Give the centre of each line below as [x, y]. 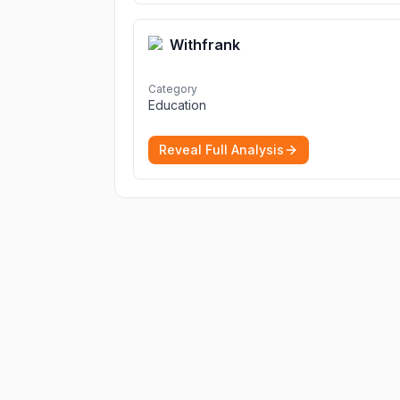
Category [173, 89]
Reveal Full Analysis [221, 150]
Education [177, 105]
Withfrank [205, 45]
